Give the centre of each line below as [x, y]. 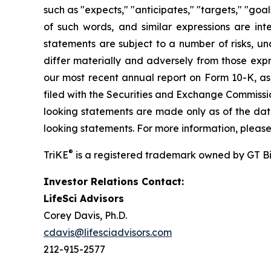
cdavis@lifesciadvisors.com [108, 232]
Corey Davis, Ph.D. [85, 215]
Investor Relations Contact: [114, 181]
